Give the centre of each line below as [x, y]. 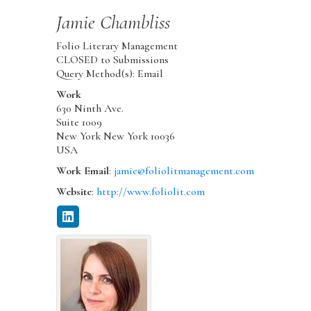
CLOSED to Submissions [112, 59]
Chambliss [135, 22]
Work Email [82, 170]
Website [74, 191]
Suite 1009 [79, 122]
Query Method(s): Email [109, 73]
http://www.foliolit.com [150, 191]
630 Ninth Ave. [90, 108]
